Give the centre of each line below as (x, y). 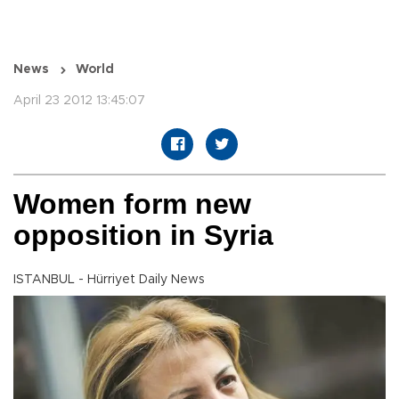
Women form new (132, 204)
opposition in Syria (143, 236)
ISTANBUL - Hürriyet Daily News (109, 280)
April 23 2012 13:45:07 (79, 101)
